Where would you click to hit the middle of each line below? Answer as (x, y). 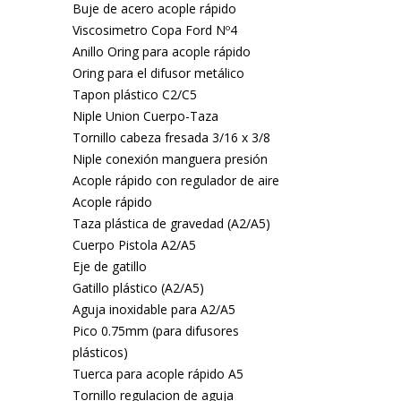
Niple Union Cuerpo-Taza (145, 116)
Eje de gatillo (109, 266)
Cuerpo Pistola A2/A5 (134, 245)
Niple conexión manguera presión (170, 159)
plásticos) (100, 352)
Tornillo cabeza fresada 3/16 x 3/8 (171, 137)
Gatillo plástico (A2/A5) (138, 288)
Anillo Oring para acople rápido (161, 51)
